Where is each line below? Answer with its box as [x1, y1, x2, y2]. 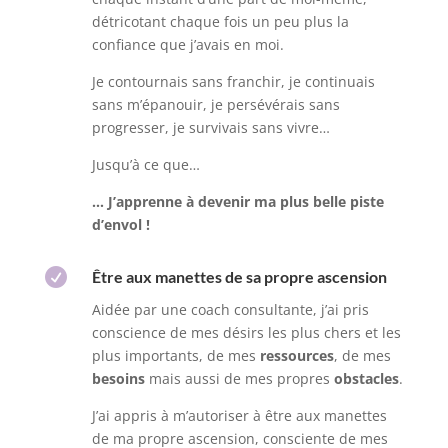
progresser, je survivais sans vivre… [91, 118, 330, 138]
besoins [91, 369, 145, 389]
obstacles [333, 369, 399, 389]
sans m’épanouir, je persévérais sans [91, 95, 340, 115]
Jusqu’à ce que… [91, 155, 200, 175]
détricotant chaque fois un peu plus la [91, 12, 349, 32]
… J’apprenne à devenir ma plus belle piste [91, 192, 384, 212]
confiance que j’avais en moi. [91, 35, 284, 55]
